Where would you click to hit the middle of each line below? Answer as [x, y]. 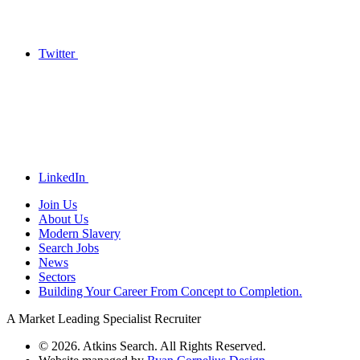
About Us [63, 219]
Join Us [58, 204]
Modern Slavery [80, 233]
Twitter [57, 53]
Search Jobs [69, 247]
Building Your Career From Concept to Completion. [170, 291]
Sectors [57, 276]
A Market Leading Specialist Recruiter [104, 318]
